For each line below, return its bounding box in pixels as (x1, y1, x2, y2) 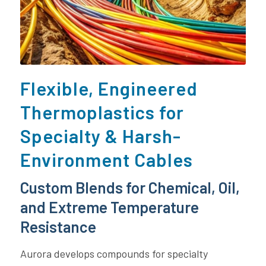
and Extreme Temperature (20, 197, 199, 216)
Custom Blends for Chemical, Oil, (20, 178, 240, 197)
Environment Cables (20, 148, 193, 170)
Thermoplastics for (20, 100, 184, 123)
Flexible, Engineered (20, 77, 198, 99)
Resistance (20, 217, 96, 236)
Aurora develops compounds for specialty (20, 247, 208, 261)
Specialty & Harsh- (20, 124, 181, 147)
